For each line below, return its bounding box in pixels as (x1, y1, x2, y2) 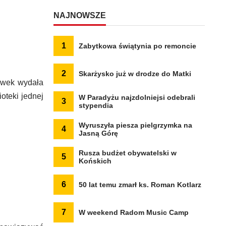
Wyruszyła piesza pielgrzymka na (79, 121, 192, 129)
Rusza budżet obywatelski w (79, 149, 177, 157)
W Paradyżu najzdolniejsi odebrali (79, 93, 195, 101)
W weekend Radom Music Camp (79, 208, 189, 216)
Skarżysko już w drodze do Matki (79, 70, 191, 78)
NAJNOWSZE (53, 11, 106, 20)
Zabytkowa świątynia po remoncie (79, 42, 196, 50)
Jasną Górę (79, 129, 118, 137)
